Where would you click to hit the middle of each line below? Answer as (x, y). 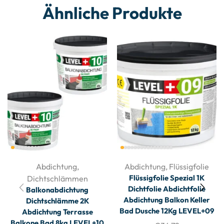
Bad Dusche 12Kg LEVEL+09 (167, 211)
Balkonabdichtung (57, 190)
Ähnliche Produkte (112, 13)
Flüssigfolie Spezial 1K (167, 178)
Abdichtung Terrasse (57, 212)
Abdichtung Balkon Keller (167, 200)
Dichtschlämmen (57, 178)
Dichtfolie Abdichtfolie (167, 189)
